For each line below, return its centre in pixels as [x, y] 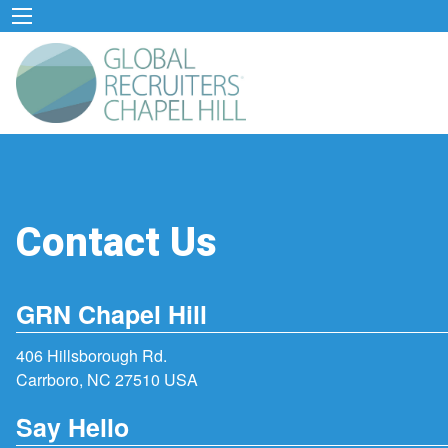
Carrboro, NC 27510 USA [107, 380]
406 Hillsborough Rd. [91, 356]
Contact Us [116, 243]
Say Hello [72, 426]
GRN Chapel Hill [111, 314]
